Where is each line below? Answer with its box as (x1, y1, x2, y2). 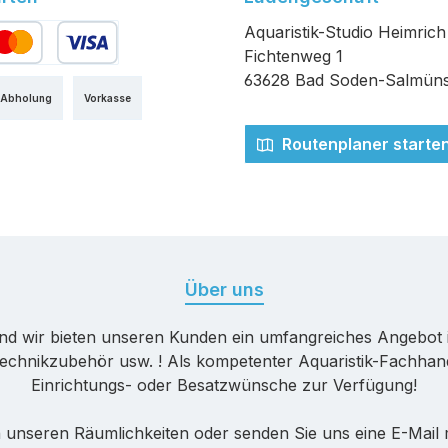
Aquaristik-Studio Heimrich (244, 22, 446, 43)
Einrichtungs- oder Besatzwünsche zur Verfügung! (31, 375, 417, 396)
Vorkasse (84, 91, 131, 104)
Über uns (184, 279, 264, 301)
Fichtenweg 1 (244, 46, 343, 67)
